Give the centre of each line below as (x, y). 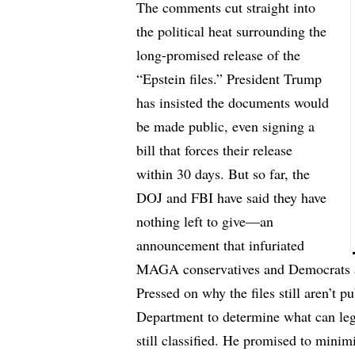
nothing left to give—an (205, 221)
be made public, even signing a (226, 126)
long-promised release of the (219, 55)
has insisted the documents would (233, 103)
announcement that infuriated (221, 245)
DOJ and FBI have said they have (232, 198)
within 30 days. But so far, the (223, 174)
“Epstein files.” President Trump (229, 79)
